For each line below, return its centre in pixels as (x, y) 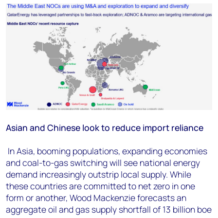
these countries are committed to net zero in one (100, 186)
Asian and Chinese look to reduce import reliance (105, 127)
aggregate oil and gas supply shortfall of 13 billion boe (109, 209)
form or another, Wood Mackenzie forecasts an (96, 197)
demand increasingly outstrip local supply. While (99, 174)
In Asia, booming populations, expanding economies (108, 151)
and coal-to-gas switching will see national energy (103, 162)
